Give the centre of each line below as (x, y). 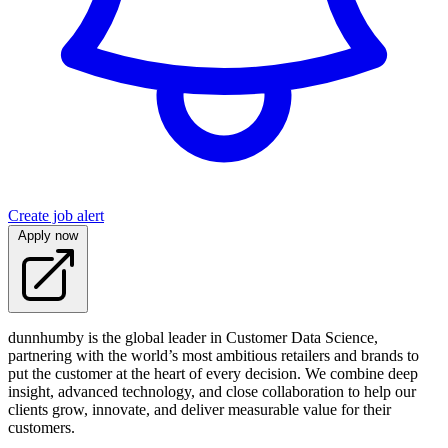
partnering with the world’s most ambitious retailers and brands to (213, 356)
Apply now (48, 236)
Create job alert (56, 216)
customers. (41, 428)
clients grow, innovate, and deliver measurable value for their (199, 410)
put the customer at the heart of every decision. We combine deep (213, 374)
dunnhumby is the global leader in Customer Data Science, (193, 338)
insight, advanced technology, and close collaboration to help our (212, 392)
